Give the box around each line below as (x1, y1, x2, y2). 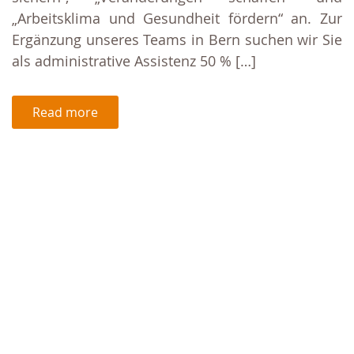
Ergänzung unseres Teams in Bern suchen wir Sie (12, 30, 342, 50)
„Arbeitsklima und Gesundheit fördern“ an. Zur (12, 9, 342, 28)
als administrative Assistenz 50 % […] (12, 51, 256, 71)
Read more (32, 104, 98, 122)
